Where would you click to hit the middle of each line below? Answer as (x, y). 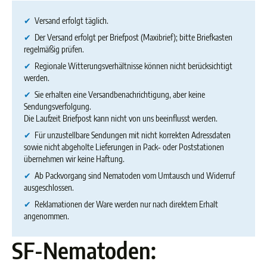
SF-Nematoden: (84, 250)
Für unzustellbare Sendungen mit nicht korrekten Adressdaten (131, 135)
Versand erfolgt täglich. (70, 21)
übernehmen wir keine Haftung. (74, 159)
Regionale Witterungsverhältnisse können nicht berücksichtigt (132, 66)
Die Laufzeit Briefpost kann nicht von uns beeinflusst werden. (121, 118)
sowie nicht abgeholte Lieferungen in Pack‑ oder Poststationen (124, 147)
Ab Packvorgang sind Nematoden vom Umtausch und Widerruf (133, 176)
